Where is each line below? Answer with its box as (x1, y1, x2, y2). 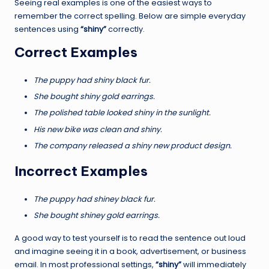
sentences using (14, 24, 80, 35)
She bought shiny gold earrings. (34, 91, 155, 102)
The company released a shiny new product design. (34, 140, 232, 151)
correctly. (106, 24, 145, 35)
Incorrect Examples (14, 162, 148, 180)
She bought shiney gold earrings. (34, 210, 160, 220)
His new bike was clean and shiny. (34, 124, 162, 134)
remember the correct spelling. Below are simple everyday (14, 11, 246, 22)
